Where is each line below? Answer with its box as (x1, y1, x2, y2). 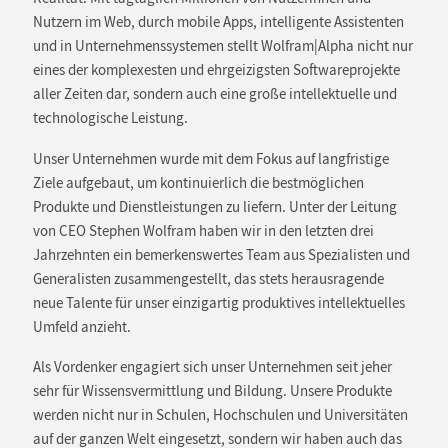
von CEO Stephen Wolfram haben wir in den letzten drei (32, 221, 374, 240)
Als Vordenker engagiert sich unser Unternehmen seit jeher (32, 357, 392, 376)
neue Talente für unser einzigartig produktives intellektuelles (32, 293, 405, 312)
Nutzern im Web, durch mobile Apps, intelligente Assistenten (32, 13, 404, 32)
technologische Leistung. (32, 109, 188, 128)
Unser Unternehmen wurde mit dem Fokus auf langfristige (32, 149, 389, 168)
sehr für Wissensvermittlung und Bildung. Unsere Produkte (32, 381, 392, 400)
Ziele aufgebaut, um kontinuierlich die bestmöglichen (32, 173, 364, 192)
